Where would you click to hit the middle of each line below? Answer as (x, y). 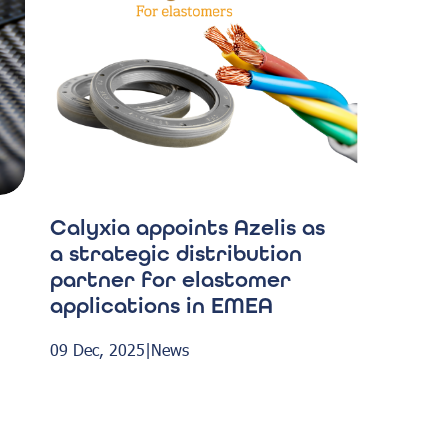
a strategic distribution (175, 253)
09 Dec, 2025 (97, 349)
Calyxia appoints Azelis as (187, 227)
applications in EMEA (161, 305)
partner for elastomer (170, 279)
